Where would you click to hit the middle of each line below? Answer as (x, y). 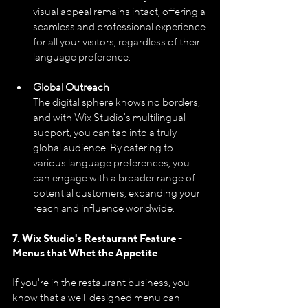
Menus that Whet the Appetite (85, 253)
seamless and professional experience (120, 27)
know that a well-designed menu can (97, 298)
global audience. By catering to (104, 148)
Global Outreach (71, 87)
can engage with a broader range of (115, 178)
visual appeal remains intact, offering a (120, 12)
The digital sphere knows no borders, (118, 102)
